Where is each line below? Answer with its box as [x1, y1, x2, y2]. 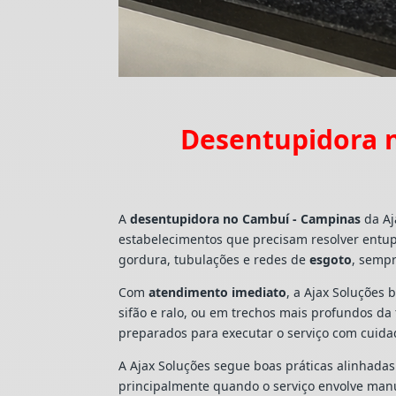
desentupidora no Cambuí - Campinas [130, 210, 362, 228]
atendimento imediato [148, 284, 287, 301]
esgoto [309, 251, 353, 269]
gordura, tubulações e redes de [118, 251, 310, 269]
